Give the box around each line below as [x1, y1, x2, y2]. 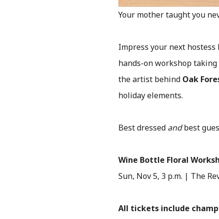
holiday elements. [118, 90, 185, 101]
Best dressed [118, 122, 168, 133]
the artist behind [118, 74, 182, 85]
